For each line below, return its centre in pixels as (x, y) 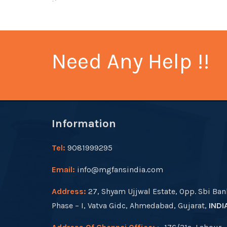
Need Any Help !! (130, 61)
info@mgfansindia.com (120, 169)
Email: (63, 169)
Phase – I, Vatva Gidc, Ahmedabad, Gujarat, (130, 205)
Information (84, 124)
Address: (69, 191)
